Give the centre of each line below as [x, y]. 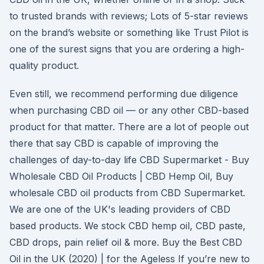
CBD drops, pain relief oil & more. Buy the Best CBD [126, 242]
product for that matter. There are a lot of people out [129, 127]
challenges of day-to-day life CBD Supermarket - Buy [129, 160]
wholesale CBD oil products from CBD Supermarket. [127, 193]
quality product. [44, 65]
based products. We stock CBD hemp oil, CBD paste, [128, 226]
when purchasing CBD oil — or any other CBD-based [129, 110]
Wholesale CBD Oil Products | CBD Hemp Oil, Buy [121, 176]
